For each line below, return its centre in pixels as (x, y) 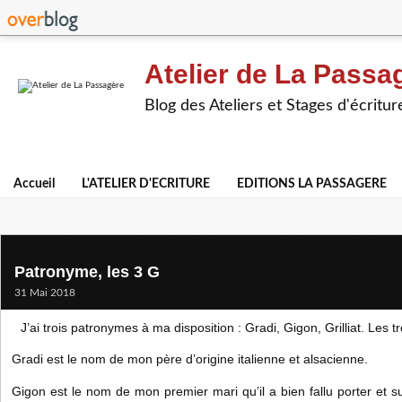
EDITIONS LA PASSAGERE (312, 184)
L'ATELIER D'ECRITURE (146, 184)
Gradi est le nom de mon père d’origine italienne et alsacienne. (190, 359)
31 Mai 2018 (45, 293)
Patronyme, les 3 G (87, 272)
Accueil (34, 184)
